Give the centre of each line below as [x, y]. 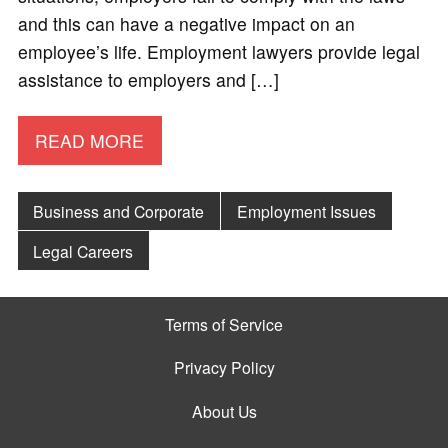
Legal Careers [83, 250]
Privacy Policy [224, 367]
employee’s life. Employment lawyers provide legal [218, 52]
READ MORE [90, 140]
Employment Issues [307, 210]
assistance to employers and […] [148, 80]
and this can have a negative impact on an [186, 24]
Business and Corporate [119, 210]
